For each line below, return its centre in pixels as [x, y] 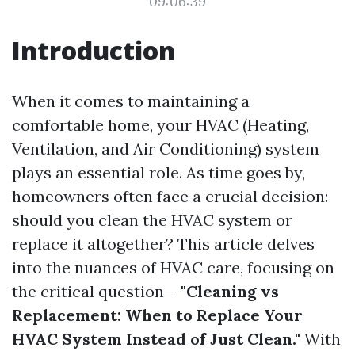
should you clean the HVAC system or [152, 220]
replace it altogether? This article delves [163, 244]
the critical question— [94, 291]
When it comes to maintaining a [131, 101]
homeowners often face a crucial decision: [170, 196]
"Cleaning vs [228, 291]
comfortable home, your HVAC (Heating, [160, 125]
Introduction [94, 50]
